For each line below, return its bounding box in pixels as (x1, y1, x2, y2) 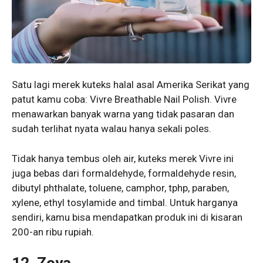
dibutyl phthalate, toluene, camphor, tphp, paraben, (12, 181, 229, 194)
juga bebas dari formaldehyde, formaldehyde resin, (12, 167, 236, 179)
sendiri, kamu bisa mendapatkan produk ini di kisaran (12, 211, 242, 223)
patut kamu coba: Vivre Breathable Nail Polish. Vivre (12, 93, 237, 106)
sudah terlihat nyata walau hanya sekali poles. (12, 123, 211, 135)
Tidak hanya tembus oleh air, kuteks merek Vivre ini (12, 152, 234, 164)
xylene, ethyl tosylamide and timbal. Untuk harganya (12, 196, 238, 208)
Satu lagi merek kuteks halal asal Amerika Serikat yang (12, 79, 249, 91)
